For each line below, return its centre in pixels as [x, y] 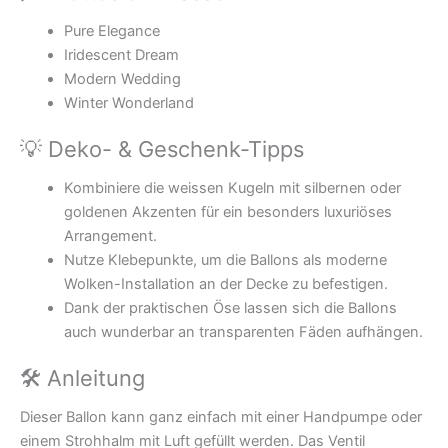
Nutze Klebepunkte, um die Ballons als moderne [225, 260]
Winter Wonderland [128, 102]
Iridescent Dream [121, 54]
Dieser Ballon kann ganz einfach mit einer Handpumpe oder [221, 417]
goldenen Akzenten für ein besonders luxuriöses [227, 212]
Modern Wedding [122, 78]
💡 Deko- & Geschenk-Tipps [162, 148]
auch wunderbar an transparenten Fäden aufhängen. [243, 332]
